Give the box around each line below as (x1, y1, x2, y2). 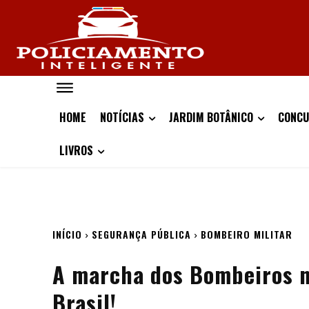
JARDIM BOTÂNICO (169, 109, 253, 126)
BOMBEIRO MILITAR (201, 227, 292, 241)
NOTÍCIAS (100, 109, 144, 126)
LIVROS (59, 142, 93, 159)
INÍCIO (52, 227, 82, 241)
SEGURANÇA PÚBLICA (92, 227, 191, 241)
